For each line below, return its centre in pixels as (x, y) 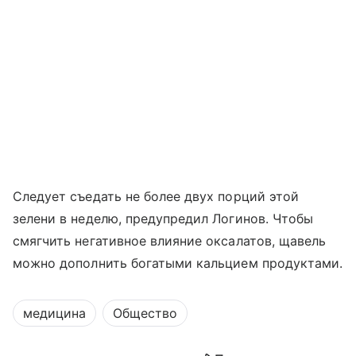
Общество (145, 313)
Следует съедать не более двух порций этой (156, 196)
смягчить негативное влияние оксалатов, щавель (170, 240)
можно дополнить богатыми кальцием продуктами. (178, 263)
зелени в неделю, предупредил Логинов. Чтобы (163, 218)
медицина (54, 313)
